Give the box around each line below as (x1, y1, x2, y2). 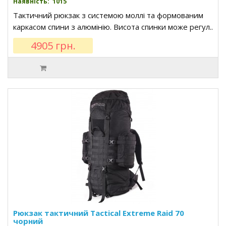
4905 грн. (30, 39, 76, 52)
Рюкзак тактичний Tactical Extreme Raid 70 (13, 208, 184, 218)
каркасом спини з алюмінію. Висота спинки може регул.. (13, 22, 213, 32)
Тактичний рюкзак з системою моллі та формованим (13, 10, 203, 20)
